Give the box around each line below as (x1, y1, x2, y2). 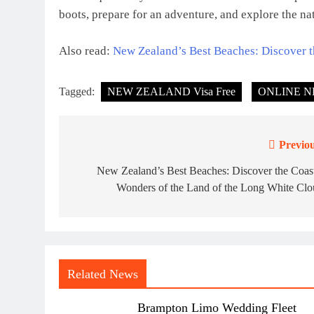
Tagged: (59, 85, 97, 97)
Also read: (59, 44, 113, 58)
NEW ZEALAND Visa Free (107, 85, 235, 97)
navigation (72, 164, 148, 183)
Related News (67, 266, 138, 281)
